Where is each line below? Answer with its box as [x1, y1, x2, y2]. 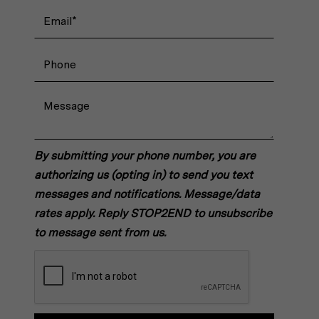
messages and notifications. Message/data [34, 187, 261, 202]
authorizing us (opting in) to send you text [34, 168, 253, 182]
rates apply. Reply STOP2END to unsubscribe [34, 206, 273, 221]
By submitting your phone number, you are [34, 149, 256, 163]
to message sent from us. [34, 226, 167, 240]
